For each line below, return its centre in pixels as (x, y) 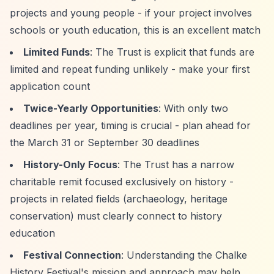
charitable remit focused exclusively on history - (122, 182)
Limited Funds (57, 52)
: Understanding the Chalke (184, 255)
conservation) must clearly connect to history (116, 216)
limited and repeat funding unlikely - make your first (130, 69)
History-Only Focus (70, 165)
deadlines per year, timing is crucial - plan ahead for (130, 125)
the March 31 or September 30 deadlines (105, 143)
